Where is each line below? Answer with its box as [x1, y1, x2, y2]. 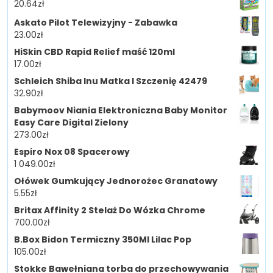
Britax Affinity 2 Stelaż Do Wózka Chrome [14, 204, 205, 217]
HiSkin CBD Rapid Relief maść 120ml [14, 46, 175, 58]
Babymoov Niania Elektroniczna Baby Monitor [14, 104, 227, 117]
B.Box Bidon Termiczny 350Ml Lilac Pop [14, 233, 191, 246]
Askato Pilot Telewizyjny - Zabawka [14, 16, 177, 29]
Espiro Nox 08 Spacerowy [14, 146, 130, 158]
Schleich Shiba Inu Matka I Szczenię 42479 [14, 75, 207, 88]
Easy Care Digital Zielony [14, 116, 129, 129]
